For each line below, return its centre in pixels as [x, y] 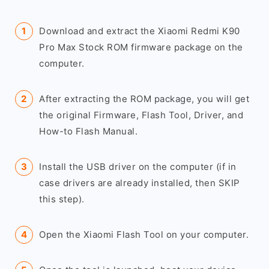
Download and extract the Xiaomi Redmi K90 [140, 31]
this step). [62, 199]
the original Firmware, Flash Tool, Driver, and [141, 115]
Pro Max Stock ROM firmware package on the [141, 47]
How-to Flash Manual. [88, 131]
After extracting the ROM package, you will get [144, 99]
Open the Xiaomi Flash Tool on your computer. [144, 234]
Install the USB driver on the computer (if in [138, 167]
